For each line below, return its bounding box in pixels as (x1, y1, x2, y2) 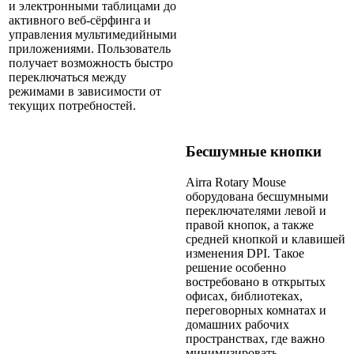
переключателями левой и (186, 203, 326, 217)
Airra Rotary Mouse (186, 175, 286, 189)
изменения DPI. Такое (186, 246, 304, 260)
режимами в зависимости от (9, 84, 161, 98)
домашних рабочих (186, 317, 289, 331)
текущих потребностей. (9, 98, 136, 112)
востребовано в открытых (186, 274, 326, 288)
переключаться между (9, 70, 126, 84)
